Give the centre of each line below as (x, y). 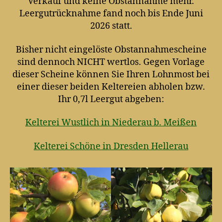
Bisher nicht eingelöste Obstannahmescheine (111, 50)
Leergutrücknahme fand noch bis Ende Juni (111, 14)
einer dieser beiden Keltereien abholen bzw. (111, 87)
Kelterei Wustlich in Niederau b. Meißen (111, 123)
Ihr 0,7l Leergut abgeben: (111, 99)
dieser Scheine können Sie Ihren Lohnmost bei (111, 74)
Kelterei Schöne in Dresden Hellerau (111, 146)
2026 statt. (111, 26)
